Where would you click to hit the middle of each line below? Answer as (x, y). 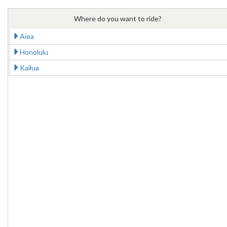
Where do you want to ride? (118, 18)
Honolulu (34, 52)
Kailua (29, 68)
